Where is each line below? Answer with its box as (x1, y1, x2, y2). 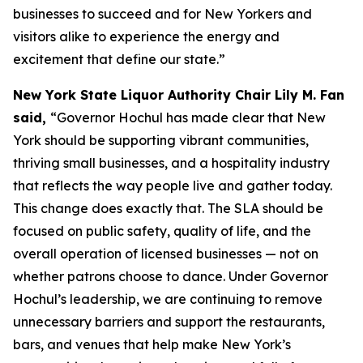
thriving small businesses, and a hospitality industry (13, 155, 330, 171)
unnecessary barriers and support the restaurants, (13, 314, 325, 330)
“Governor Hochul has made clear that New (50, 109, 326, 126)
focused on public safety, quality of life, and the (13, 223, 311, 239)
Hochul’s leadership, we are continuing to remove (13, 291, 322, 307)
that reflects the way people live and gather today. (13, 177, 332, 194)
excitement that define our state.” (13, 51, 225, 67)
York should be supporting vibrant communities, (13, 132, 309, 148)
